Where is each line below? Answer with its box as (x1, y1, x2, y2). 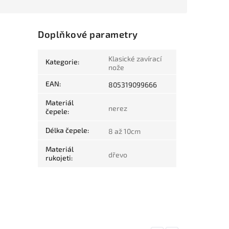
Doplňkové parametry (38, 29, 138, 40)
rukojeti (45, 153, 72, 163)
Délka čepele (45, 126, 88, 135)
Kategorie (45, 57, 78, 66)
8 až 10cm (108, 127, 141, 136)
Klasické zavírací (108, 54, 162, 63)
